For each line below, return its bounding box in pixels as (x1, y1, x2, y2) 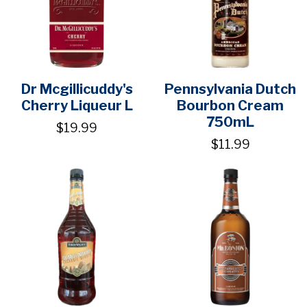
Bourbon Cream (177, 97, 284, 114)
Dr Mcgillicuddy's (21, 81, 133, 98)
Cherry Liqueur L (21, 97, 133, 114)
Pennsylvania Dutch (164, 81, 296, 98)
